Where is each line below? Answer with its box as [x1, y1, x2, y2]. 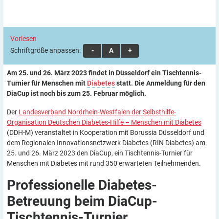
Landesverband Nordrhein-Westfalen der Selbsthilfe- [19, 108, 176, 116]
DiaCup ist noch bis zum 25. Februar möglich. [7, 89, 146, 97]
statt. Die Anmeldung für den [115, 79, 205, 87]
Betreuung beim [7, 193, 108, 209]
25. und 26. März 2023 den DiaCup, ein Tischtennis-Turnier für [7, 149, 193, 157]
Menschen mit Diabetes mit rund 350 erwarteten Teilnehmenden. [7, 159, 201, 167]
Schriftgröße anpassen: [10, 46, 81, 55]
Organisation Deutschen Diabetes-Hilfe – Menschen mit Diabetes [7, 118, 201, 126]
